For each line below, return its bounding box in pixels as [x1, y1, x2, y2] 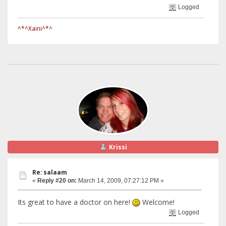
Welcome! [140, 197, 175, 207]
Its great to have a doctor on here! [18, 197, 132, 207]
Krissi [108, 142, 127, 151]
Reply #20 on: [37, 177, 77, 185]
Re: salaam [32, 168, 67, 177]
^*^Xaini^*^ [18, 24, 52, 32]
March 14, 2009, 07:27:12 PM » [77, 177, 164, 185]
